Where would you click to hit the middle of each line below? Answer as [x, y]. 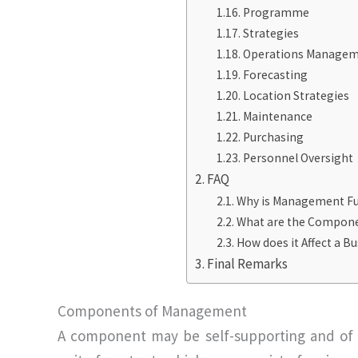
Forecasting [275, 74]
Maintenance [277, 116]
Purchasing [273, 137]
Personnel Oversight [298, 157]
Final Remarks [247, 263]
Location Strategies [296, 95]
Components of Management [152, 310]
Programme [276, 12]
